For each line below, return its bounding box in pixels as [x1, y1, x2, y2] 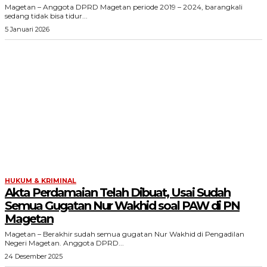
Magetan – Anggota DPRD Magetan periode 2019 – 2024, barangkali [5, 2, 243, 11]
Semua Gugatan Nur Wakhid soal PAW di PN [5, 198, 240, 213]
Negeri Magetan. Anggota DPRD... [5, 238, 124, 247]
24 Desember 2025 [5, 252, 63, 260]
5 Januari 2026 [5, 25, 49, 33]
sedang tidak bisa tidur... [5, 11, 88, 20]
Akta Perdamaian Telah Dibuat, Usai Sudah [5, 185, 230, 200]
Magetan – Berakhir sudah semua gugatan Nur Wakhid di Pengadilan [5, 229, 244, 238]
